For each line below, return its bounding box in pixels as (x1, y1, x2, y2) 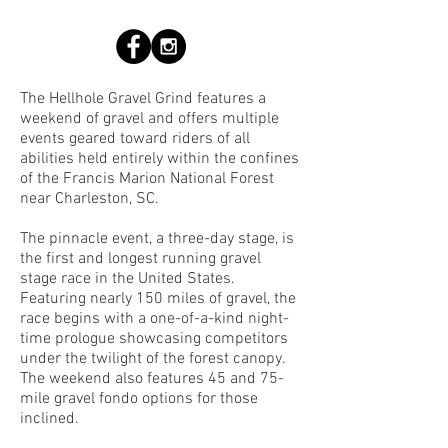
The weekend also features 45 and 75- (20, 368, 284, 389)
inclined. (20, 408, 79, 429)
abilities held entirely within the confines (20, 148, 299, 169)
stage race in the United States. (20, 268, 239, 289)
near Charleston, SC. (20, 188, 163, 209)
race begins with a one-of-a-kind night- (20, 308, 289, 329)
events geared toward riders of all (20, 128, 250, 149)
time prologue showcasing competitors (20, 328, 288, 349)
